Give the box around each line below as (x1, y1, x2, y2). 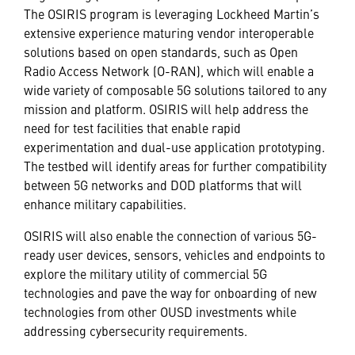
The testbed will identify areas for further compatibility (24, 156, 326, 174)
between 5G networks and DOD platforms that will (24, 175, 302, 193)
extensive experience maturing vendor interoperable (24, 23, 314, 41)
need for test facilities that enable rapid (24, 118, 241, 136)
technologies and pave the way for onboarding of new (24, 283, 317, 301)
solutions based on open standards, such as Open (24, 42, 298, 60)
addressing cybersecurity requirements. (24, 321, 247, 339)
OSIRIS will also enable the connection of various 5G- (24, 226, 317, 244)
